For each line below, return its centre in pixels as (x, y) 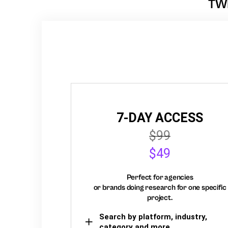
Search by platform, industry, (153, 217)
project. (160, 197)
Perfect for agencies (160, 177)
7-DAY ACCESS (160, 118)
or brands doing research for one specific (160, 187)
